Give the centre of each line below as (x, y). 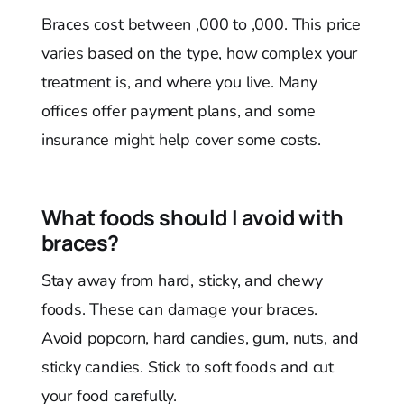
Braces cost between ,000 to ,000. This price (201, 25)
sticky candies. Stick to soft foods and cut (187, 367)
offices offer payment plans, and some (179, 111)
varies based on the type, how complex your (199, 54)
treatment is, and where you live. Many (179, 83)
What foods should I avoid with (192, 218)
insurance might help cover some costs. (181, 140)
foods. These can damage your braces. (179, 310)
